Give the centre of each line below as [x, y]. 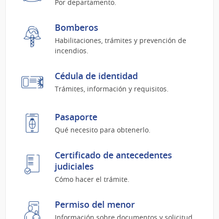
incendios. [72, 51]
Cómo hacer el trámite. [92, 179]
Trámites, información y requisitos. [112, 89]
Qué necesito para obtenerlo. [103, 130]
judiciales [74, 166]
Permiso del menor [95, 205]
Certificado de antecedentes [113, 155]
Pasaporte [76, 117]
